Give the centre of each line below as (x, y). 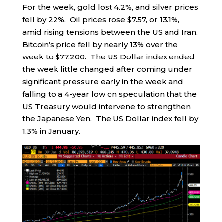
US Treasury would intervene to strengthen (106, 107)
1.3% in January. (51, 131)
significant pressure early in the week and (103, 82)
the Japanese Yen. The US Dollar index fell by (110, 119)
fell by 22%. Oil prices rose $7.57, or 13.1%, (101, 20)
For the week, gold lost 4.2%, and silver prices (110, 7)
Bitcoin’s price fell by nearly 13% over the (100, 45)
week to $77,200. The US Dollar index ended (108, 57)
